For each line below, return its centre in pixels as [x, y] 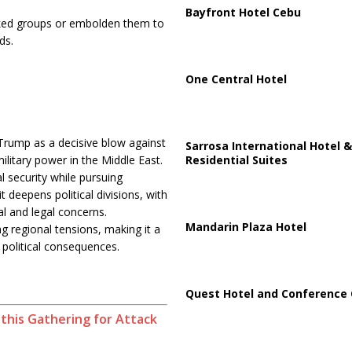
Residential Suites [236, 159]
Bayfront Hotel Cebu [243, 12]
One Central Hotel [236, 79]
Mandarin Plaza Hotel [246, 226]
